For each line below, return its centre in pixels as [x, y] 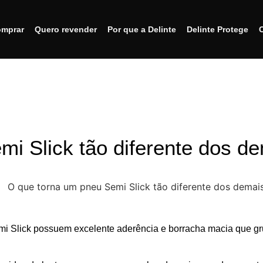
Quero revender [65, 29]
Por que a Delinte [141, 29]
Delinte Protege [217, 29]
